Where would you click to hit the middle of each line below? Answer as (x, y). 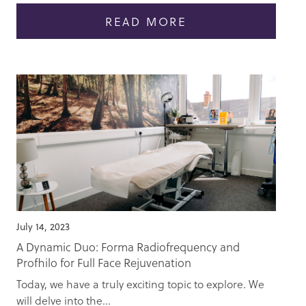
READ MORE (146, 21)
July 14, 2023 (43, 226)
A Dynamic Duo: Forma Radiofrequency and (128, 247)
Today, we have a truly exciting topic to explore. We (140, 283)
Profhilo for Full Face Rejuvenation (104, 262)
